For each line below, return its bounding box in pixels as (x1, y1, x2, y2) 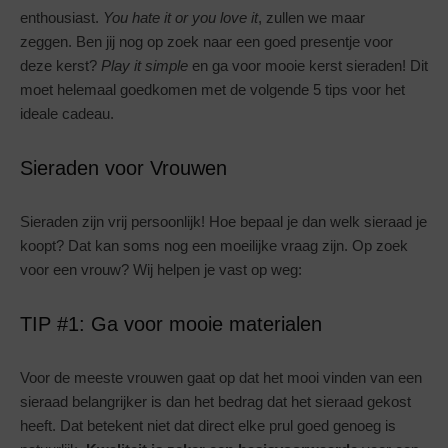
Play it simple (101, 57, 188, 75)
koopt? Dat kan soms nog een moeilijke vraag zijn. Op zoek (20, 237, 408, 255)
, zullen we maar (258, 9, 365, 27)
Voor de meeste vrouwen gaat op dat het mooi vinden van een (20, 369, 422, 387)
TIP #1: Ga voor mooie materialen (20, 313, 322, 336)
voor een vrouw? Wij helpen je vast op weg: (20, 261, 302, 279)
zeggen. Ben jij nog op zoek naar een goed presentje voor (20, 33, 393, 51)
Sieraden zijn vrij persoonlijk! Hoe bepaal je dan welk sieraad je (20, 213, 427, 231)
